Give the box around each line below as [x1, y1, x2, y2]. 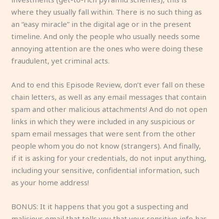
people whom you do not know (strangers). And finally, [11, 140, 201, 151]
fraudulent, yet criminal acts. [11, 55, 110, 66]
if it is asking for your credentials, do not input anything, [11, 153, 207, 163]
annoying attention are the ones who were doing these [11, 43, 203, 53]
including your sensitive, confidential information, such [11, 165, 200, 175]
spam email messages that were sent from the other [11, 128, 196, 138]
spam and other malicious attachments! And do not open [11, 104, 208, 114]
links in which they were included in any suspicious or [11, 116, 196, 126]
